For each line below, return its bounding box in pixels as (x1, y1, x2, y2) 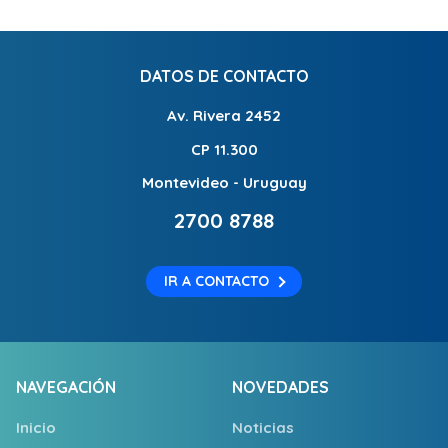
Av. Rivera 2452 (167, 106, 281, 125)
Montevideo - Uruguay (141, 173, 307, 192)
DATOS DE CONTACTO (139, 65, 309, 86)
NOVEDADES (232, 377, 329, 398)
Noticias (232, 417, 294, 437)
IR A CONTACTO (164, 272, 269, 291)
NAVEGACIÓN (16, 377, 116, 398)
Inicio (16, 417, 56, 437)
